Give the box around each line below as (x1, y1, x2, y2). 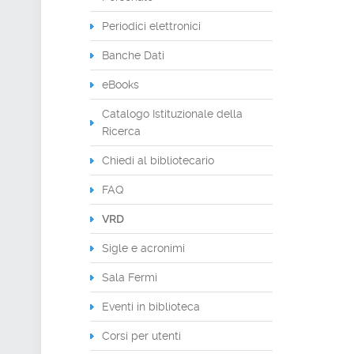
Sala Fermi (102, 271, 157, 284)
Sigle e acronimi (102, 242, 185, 254)
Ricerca (102, 125, 141, 137)
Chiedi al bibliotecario (102, 154, 214, 167)
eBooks (102, 78, 139, 91)
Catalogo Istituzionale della (102, 107, 243, 120)
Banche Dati (102, 49, 164, 62)
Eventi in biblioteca (102, 300, 200, 313)
